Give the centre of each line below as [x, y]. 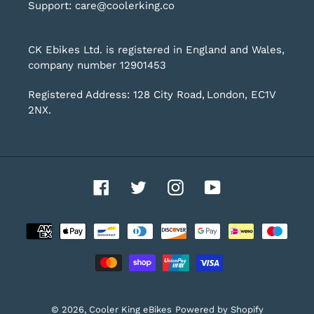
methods [180, 241]
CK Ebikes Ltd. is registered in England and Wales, [156, 50]
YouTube [243, 186]
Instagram [211, 186]
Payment [180, 224]
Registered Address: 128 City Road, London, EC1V [152, 94]
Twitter [165, 186]
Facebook [135, 186]
